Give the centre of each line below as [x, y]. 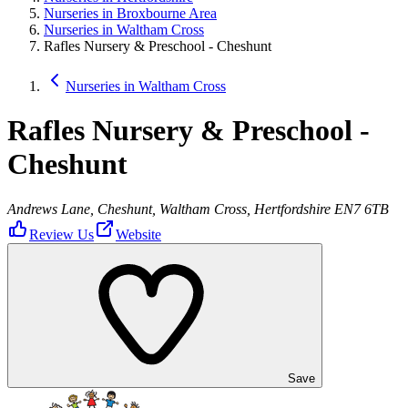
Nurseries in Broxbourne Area [130, 13]
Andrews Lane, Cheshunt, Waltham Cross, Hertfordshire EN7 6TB [198, 209]
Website [138, 234]
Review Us [61, 234]
